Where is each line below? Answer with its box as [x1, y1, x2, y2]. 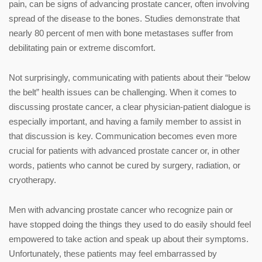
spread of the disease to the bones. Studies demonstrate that [9, 13, 240, 23]
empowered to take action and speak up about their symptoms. [9, 233, 249, 244]
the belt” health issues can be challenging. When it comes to [9, 87, 236, 97]
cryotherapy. [9, 174, 56, 185]
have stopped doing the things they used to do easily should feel [9, 219, 251, 229]
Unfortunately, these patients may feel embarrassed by [9, 248, 217, 258]
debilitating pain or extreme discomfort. [9, 42, 156, 53]
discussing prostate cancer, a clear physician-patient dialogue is [9, 101, 251, 112]
